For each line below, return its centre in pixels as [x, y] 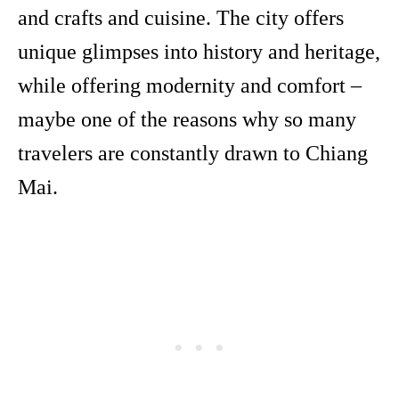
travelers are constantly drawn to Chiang [193, 154]
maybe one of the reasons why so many [187, 120]
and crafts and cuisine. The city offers [181, 18]
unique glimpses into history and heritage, [199, 52]
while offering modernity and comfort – [190, 86]
